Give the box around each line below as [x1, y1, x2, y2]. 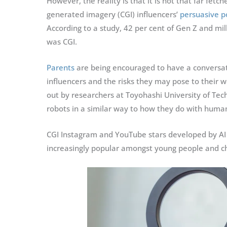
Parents [47, 62, 74, 72]
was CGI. [47, 36, 77, 47]
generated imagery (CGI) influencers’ [47, 9, 180, 19]
